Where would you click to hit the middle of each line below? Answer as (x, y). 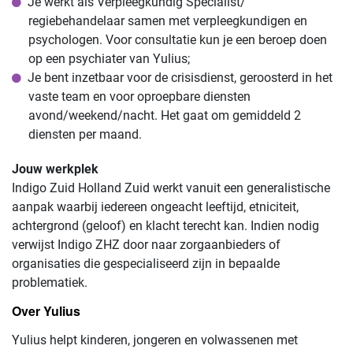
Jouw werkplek (55, 169)
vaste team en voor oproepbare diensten (139, 96)
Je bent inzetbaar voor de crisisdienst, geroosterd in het (180, 77)
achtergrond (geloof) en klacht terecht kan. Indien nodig (165, 225)
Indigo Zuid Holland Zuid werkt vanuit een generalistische (171, 188)
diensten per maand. (85, 134)
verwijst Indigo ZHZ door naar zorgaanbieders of (146, 244)
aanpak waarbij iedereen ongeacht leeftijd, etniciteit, (155, 206)
